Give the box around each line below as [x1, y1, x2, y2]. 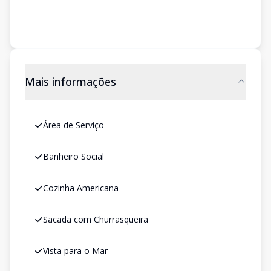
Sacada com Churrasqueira [43, 214, 148, 225]
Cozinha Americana [43, 182, 119, 194]
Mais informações [25, 74, 116, 89]
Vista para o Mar [43, 245, 108, 256]
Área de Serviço [43, 119, 104, 131]
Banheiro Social [43, 151, 104, 162]
